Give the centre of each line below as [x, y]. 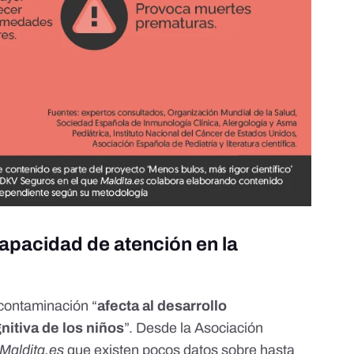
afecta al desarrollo [162, 306]
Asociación [229, 328]
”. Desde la [160, 328]
